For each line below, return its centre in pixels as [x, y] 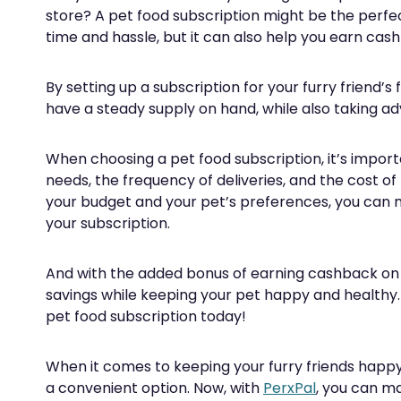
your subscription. [108, 223]
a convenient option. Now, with [154, 388]
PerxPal [290, 388]
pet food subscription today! [146, 316]
